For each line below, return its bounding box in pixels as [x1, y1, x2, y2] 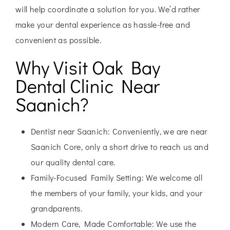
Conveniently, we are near [110, 126, 207, 137]
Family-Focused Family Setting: [31, 172, 144, 183]
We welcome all [144, 172, 203, 183]
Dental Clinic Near [15, 73, 160, 99]
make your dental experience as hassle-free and [15, 19, 190, 30]
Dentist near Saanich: [31, 126, 110, 137]
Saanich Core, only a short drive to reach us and [31, 141, 209, 152]
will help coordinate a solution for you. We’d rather [15, 4, 200, 15]
